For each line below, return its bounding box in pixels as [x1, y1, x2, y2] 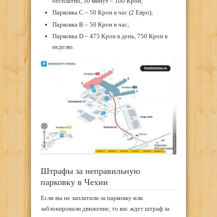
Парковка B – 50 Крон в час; [52, 20, 129, 28]
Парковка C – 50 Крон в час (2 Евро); [52, 9, 153, 16]
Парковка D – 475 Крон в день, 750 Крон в [52, 32, 168, 40]
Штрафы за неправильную [41, 166, 140, 176]
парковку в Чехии [41, 177, 108, 187]
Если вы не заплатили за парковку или [41, 194, 143, 202]
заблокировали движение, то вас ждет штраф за [41, 205, 170, 213]
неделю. [52, 43, 74, 51]
